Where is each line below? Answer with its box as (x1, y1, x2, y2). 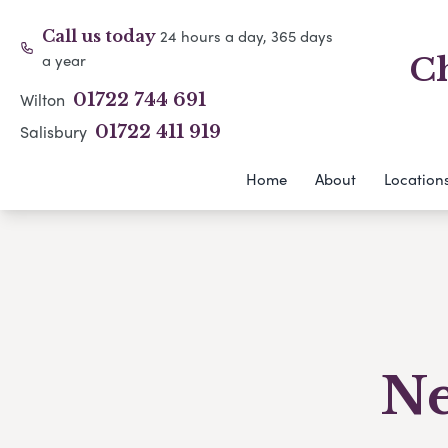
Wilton (20, 88, 69, 111)
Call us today (42, 26, 161, 46)
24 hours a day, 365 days (160, 25, 334, 47)
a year (42, 49, 87, 71)
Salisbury (20, 120, 91, 143)
